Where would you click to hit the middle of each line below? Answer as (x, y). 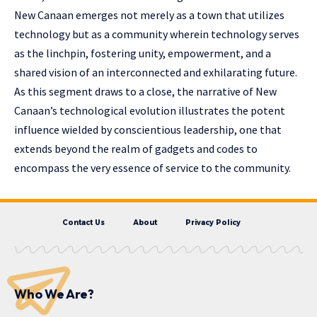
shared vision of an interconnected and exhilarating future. (156, 73)
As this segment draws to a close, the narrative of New (145, 92)
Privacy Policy (213, 223)
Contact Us (83, 223)
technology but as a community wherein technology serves (157, 34)
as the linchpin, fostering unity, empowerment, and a (143, 53)
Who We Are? (54, 294)
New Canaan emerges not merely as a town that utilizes (149, 15)
